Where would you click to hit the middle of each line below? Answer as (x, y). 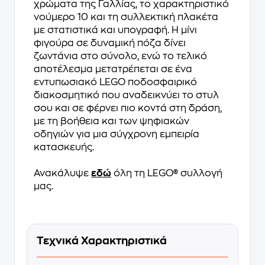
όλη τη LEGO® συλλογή (167, 174)
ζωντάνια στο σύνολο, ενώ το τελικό (120, 56)
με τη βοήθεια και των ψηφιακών (112, 122)
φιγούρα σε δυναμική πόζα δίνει (110, 43)
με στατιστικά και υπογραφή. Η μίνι (115, 30)
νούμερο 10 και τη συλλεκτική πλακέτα (126, 17)
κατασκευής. (64, 148)
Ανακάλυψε (62, 174)
